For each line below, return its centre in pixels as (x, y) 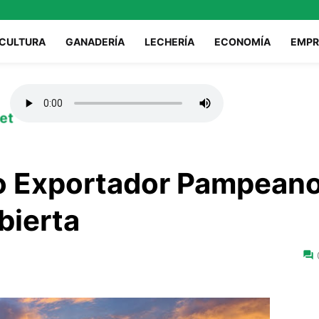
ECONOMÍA (242, 41)
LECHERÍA (169, 41)
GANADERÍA (95, 41)
